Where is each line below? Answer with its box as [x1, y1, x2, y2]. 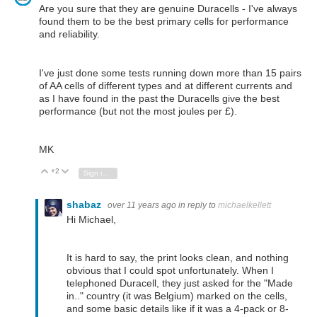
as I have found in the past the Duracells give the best [39, 92, 279, 104]
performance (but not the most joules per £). [39, 105, 237, 117]
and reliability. [39, 28, 100, 40]
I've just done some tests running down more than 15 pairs [39, 67, 301, 79]
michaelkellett [218, 200, 271, 210]
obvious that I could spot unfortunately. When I [67, 265, 274, 277]
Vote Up [55, 167, 82, 175]
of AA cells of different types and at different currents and [39, 79, 292, 91]
